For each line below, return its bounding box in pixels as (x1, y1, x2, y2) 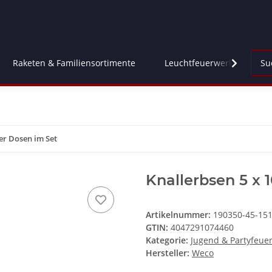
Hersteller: (146, 247, 189, 259)
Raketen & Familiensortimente (13, 57, 135, 69)
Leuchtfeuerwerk (165, 57, 233, 69)
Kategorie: (146, 234, 191, 246)
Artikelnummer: (146, 209, 213, 221)
